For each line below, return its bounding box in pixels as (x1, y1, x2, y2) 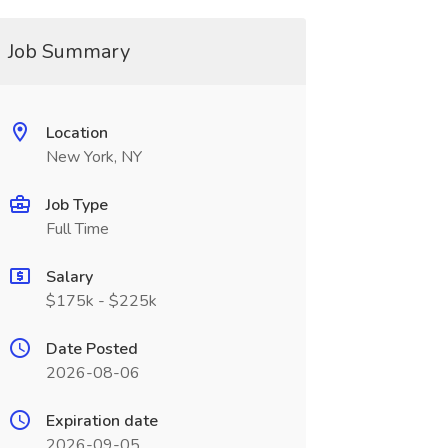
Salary (45, 266, 93, 288)
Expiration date (45, 410, 158, 432)
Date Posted (45, 338, 138, 360)
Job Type (45, 194, 108, 216)
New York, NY (45, 146, 142, 168)
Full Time (45, 218, 109, 240)
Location (45, 122, 108, 144)
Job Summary (7, 38, 130, 65)
